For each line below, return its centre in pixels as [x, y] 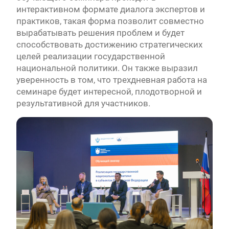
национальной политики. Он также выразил [107, 68]
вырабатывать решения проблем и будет [100, 32]
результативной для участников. [83, 103]
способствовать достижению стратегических [109, 44]
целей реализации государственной [90, 56]
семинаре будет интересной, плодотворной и [109, 91]
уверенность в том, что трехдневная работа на [111, 79]
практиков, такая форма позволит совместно [110, 21]
